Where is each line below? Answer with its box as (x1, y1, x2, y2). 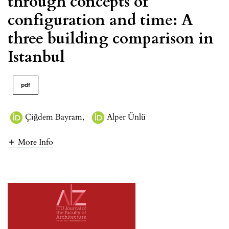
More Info (18, 136, 53, 148)
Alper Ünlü (107, 111, 146, 123)
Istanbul (8, 46, 65, 67)
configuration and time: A (8, 9, 193, 31)
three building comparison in (8, 28, 214, 49)
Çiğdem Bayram (25, 111, 82, 123)
